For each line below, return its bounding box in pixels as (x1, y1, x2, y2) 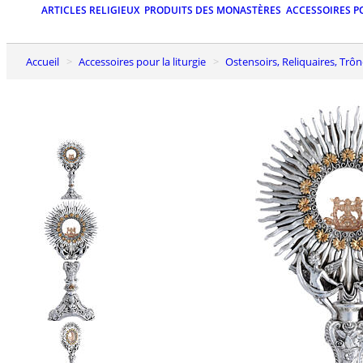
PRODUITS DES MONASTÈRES (144, 3, 281, 18)
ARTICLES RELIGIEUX (41, 3, 139, 18)
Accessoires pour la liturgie (85, 53, 206, 69)
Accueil (32, 53, 59, 69)
